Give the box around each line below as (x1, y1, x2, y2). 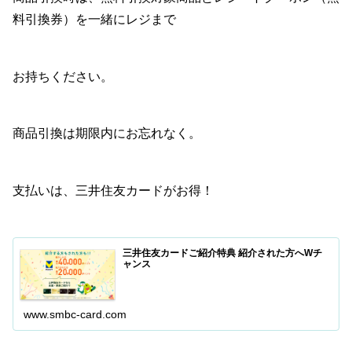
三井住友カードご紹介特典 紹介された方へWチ (123, 247, 323, 259)
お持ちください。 (13, 69, 113, 83)
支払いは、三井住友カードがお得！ (13, 184, 214, 198)
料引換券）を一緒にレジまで (13, 12, 176, 26)
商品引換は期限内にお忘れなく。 (13, 126, 201, 141)
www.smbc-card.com (24, 307, 127, 321)
